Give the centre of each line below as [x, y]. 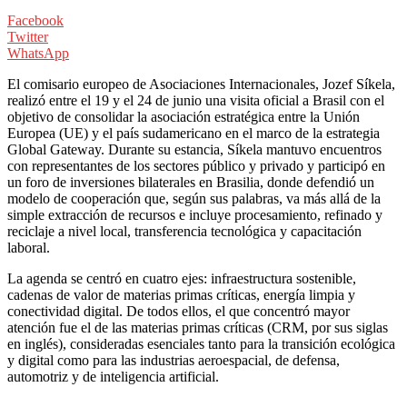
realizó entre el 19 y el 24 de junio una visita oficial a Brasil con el [196, 100]
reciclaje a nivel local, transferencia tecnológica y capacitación [184, 231]
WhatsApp [38, 53]
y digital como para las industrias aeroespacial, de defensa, [174, 360]
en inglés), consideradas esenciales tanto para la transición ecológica [201, 343]
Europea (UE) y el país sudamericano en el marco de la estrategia [194, 133]
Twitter [28, 36]
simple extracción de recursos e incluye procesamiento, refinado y [195, 214]
